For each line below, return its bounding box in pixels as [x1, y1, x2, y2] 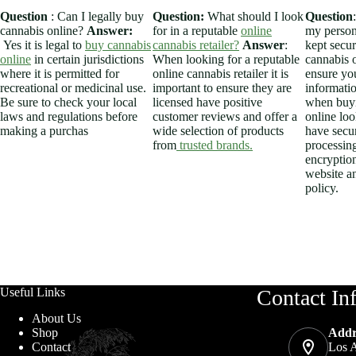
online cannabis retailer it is [153, 66, 288, 80]
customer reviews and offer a [153, 109, 297, 123]
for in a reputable [153, 23, 241, 37]
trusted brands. [176, 137, 253, 152]
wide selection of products [153, 123, 284, 137]
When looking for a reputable [153, 52, 300, 66]
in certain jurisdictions [31, 52, 144, 66]
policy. [305, 180, 339, 195]
